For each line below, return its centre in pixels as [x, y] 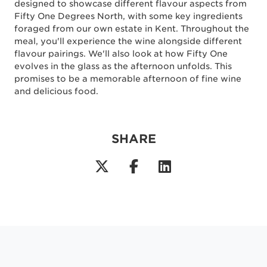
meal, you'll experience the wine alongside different [128, 41]
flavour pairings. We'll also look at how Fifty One [121, 54]
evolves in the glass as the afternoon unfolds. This [123, 66]
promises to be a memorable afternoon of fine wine [128, 79]
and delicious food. [56, 91]
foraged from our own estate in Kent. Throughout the [132, 29]
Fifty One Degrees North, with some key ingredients [128, 16]
